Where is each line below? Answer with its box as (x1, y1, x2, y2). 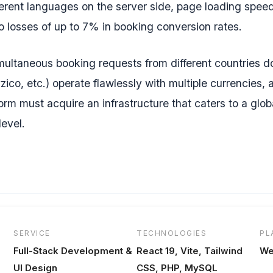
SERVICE (13, 229, 51, 238)
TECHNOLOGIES (136, 229, 207, 238)
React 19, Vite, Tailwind (136, 245, 243, 257)
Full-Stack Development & (13, 245, 132, 257)
